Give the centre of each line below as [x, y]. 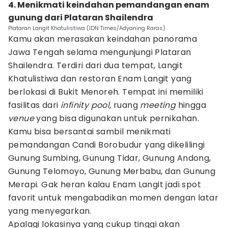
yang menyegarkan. [50, 211]
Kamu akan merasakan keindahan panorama [103, 39]
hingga [192, 105]
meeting [159, 105]
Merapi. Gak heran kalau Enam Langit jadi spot [105, 184]
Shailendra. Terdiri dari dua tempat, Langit [96, 65]
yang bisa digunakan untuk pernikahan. [118, 118]
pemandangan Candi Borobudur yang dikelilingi [107, 145]
